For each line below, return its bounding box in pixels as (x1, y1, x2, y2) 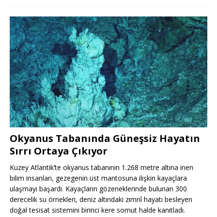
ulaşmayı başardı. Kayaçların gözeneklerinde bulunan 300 (10, 184, 187, 193)
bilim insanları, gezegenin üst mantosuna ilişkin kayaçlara (10, 173, 187, 183)
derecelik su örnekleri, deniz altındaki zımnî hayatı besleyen (10, 194, 192, 204)
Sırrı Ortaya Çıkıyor (10, 144, 108, 157)
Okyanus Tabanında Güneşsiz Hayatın (10, 131, 200, 145)
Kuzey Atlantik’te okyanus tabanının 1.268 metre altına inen (10, 162, 193, 172)
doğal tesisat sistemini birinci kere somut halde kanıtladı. (10, 205, 185, 215)
